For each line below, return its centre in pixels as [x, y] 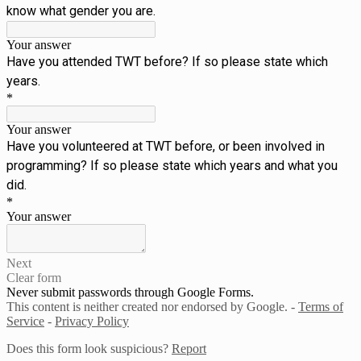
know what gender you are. [81, 10]
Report [189, 348]
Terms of [321, 306]
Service [25, 321]
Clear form [34, 277]
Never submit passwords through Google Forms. [130, 292]
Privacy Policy [92, 321]
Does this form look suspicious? [89, 348]
